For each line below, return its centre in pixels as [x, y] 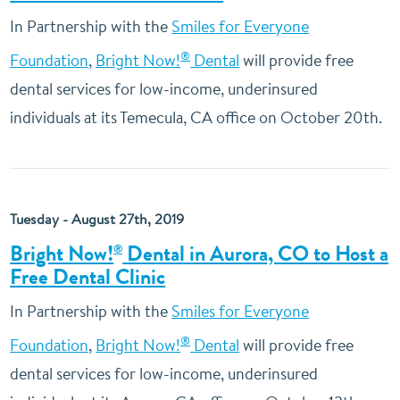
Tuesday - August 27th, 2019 [97, 219]
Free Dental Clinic [88, 277]
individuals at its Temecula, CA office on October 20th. [196, 117]
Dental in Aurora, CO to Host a [256, 254]
